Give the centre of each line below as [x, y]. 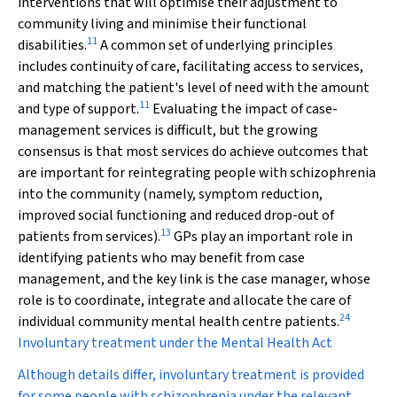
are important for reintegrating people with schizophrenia [197, 173]
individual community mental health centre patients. [179, 322]
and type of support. [78, 109]
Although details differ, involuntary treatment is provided [191, 375]
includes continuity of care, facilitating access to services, [191, 66]
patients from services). [89, 237]
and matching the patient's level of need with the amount [194, 88]
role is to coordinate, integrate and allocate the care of [184, 300]
